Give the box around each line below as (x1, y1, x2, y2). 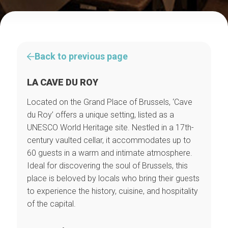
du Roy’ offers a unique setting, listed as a (26, 110, 174, 120)
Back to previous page (34, 51, 128, 62)
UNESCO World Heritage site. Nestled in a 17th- (26, 123, 194, 132)
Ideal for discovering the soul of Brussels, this (26, 161, 188, 170)
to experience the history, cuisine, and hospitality (26, 186, 198, 196)
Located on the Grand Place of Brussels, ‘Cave (26, 97, 192, 107)
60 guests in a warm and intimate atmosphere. (26, 148, 192, 158)
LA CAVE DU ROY (26, 77, 98, 88)
